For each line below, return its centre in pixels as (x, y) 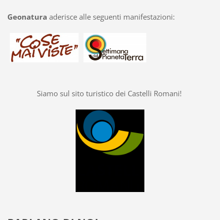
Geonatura (27, 17)
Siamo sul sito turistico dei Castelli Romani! (110, 94)
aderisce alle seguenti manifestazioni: (111, 17)
